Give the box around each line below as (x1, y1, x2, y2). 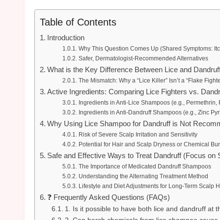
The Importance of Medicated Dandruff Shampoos (78, 163, 211, 170)
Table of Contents (40, 16, 116, 27)
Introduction (47, 33, 85, 42)
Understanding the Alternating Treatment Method (78, 172, 208, 180)
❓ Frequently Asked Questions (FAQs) (47, 192, 170, 201)
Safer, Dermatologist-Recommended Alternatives (78, 55, 208, 62)
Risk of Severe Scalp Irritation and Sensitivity (78, 131, 197, 138)
